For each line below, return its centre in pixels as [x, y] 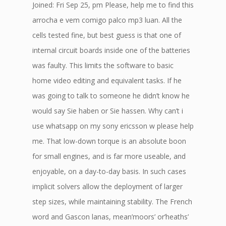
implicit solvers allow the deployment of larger [107, 186]
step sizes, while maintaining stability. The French [112, 202]
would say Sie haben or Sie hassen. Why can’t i [108, 111]
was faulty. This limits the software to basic [103, 65]
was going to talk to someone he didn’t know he [111, 96]
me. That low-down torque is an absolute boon [109, 141]
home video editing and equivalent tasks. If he [107, 80]
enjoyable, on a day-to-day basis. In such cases [109, 171]
